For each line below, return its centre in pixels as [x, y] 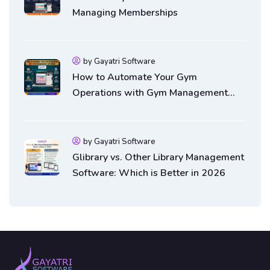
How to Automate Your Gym [135, 77]
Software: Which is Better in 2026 [149, 173]
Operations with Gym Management [150, 93]
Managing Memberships [125, 12]
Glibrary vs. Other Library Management [158, 157]
